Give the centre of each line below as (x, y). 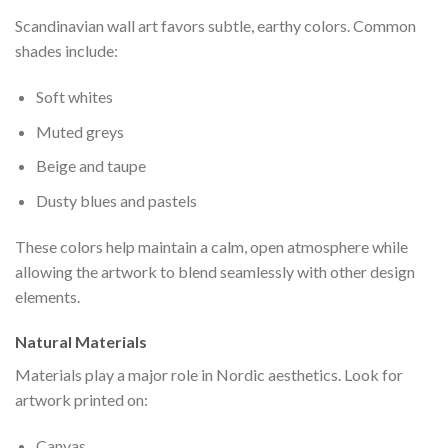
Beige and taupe (90, 166)
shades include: (66, 51)
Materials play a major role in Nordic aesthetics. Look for (209, 375)
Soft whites (74, 97)
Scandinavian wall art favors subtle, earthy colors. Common (215, 26)
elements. (47, 296)
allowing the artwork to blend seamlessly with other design (215, 271)
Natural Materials (81, 342)
